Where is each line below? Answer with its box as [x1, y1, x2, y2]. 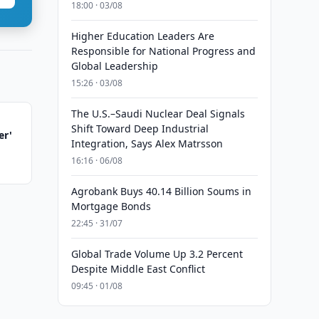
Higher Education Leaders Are [70, 29, 214, 43]
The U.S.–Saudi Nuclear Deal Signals [70, 107, 245, 120]
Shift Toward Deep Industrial [70, 122, 209, 135]
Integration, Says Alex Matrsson [70, 137, 223, 150]
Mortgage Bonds [70, 199, 151, 213]
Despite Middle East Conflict [70, 262, 205, 276]
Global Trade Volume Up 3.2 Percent [70, 247, 243, 261]
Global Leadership [70, 59, 158, 73]
